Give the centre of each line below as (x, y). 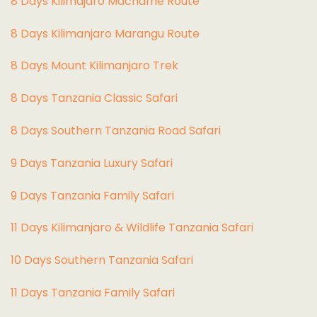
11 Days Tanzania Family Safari (93, 292)
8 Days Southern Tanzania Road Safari (116, 130)
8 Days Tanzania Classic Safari (94, 98)
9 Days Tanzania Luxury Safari (92, 163)
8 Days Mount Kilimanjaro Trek (94, 66)
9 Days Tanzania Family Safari (92, 195)
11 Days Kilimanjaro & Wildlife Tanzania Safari (132, 228)
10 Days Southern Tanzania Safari (102, 260)
